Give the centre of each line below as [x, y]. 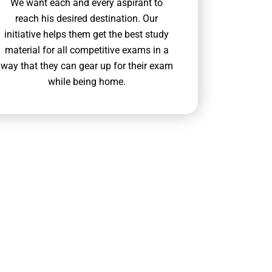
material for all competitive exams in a [87, 50]
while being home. [87, 82]
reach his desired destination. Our [87, 19]
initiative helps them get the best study [87, 35]
